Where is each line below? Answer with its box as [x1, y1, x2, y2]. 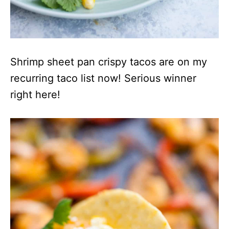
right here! [10, 88, 60, 101]
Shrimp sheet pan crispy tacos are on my [10, 56, 207, 68]
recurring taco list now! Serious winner [10, 72, 196, 85]
